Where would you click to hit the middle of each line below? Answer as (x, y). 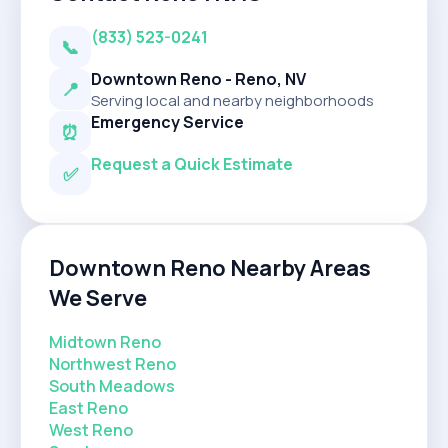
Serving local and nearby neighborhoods (232, 100)
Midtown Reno (105, 341)
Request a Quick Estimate (192, 163)
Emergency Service (167, 121)
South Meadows (112, 385)
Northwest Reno (112, 363)
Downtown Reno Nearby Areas (210, 267)
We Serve (98, 297)
